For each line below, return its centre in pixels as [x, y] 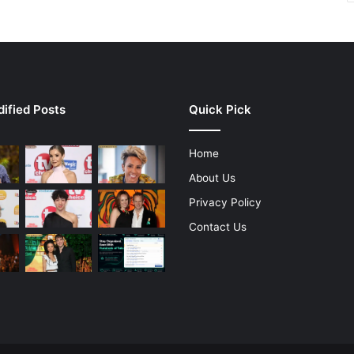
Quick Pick [220, 110]
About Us [212, 178]
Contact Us [218, 227]
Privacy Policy [225, 203]
